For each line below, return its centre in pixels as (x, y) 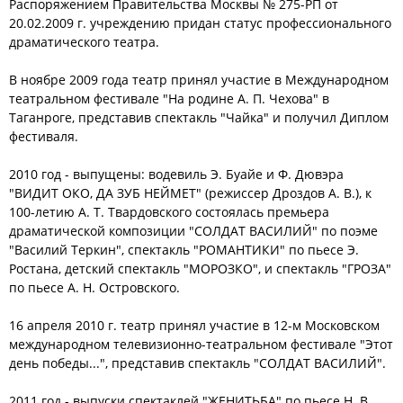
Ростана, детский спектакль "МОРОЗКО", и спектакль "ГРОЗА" (200, 269)
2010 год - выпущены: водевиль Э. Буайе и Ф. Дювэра (176, 174)
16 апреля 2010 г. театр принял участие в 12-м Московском (194, 325)
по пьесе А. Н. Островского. (94, 287)
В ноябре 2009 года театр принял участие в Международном (199, 80)
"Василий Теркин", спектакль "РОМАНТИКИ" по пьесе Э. (184, 250)
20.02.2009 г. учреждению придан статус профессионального (200, 23)
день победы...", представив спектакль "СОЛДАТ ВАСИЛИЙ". (197, 363)
